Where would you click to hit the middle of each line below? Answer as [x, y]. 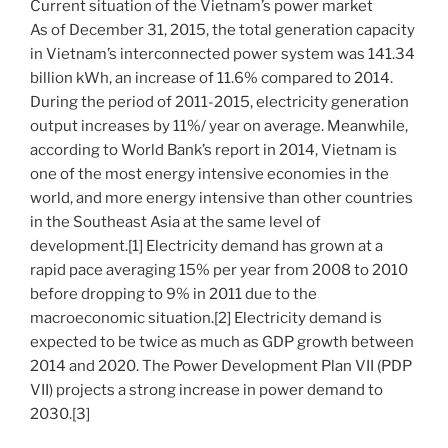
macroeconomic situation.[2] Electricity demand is [206, 318]
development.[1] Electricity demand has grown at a [206, 246]
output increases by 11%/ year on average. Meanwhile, [219, 126]
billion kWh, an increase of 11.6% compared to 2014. [211, 78]
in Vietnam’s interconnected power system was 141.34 [222, 54]
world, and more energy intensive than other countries [221, 198]
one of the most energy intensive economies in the [209, 174]
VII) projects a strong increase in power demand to [206, 390]
